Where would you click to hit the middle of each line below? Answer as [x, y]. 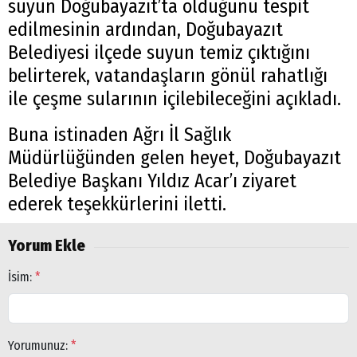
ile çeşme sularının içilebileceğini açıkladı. [175, 98]
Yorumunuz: [39, 345]
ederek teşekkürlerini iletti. [117, 204]
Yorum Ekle [47, 245]
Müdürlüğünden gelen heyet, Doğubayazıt [175, 157]
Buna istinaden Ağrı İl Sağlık [120, 134]
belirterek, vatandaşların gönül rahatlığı [168, 75]
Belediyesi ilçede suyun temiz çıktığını [159, 52]
